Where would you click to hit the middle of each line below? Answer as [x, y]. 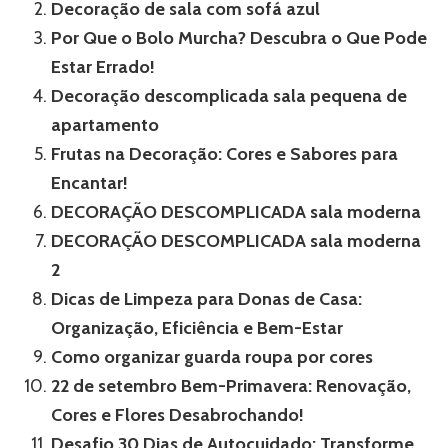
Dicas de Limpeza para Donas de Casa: [206, 299]
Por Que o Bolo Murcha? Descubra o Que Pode [239, 38]
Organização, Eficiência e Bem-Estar [197, 328]
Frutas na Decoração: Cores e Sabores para [224, 154]
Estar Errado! [103, 67]
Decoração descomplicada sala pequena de [229, 96]
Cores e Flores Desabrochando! [177, 415]
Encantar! [89, 183]
